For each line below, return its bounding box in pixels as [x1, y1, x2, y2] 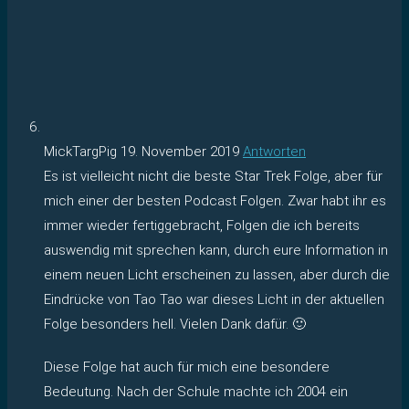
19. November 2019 [121, 142, 239, 160]
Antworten [243, 142, 306, 160]
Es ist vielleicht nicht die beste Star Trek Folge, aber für [44, 167, 383, 184]
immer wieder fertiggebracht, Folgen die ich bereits [44, 216, 360, 234]
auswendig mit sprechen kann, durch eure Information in [44, 241, 388, 258]
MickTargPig [44, 142, 121, 160]
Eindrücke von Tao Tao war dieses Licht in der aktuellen [44, 290, 384, 308]
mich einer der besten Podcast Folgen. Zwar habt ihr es [44, 192, 386, 209]
